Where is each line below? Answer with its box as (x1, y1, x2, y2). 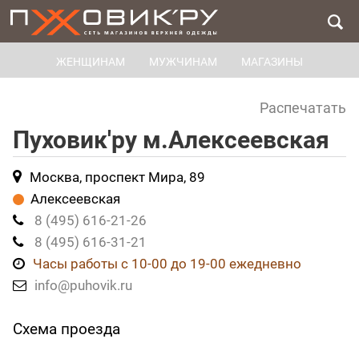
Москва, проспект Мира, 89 (30, 169, 205, 185)
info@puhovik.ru (34, 277, 132, 293)
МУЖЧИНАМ (149, 55, 217, 68)
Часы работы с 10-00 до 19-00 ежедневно (33, 256, 301, 272)
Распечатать (260, 99, 346, 116)
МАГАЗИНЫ (241, 55, 303, 68)
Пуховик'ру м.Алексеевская (13, 126, 329, 154)
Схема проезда (13, 320, 120, 338)
